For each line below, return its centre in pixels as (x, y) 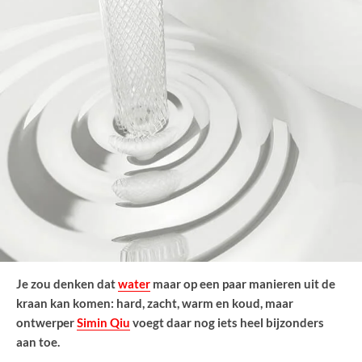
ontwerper (46, 323)
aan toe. (38, 342)
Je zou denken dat (67, 284)
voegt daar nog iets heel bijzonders (227, 323)
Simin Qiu (103, 323)
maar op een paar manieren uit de (243, 284)
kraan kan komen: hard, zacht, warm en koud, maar (155, 303)
